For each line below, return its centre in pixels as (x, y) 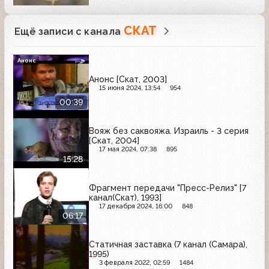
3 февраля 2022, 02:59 (134, 263)
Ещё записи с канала (69, 31)
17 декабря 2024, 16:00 (135, 206)
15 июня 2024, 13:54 (129, 88)
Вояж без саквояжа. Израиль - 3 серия (131, 131)
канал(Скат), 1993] (125, 197)
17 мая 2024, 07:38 (128, 150)
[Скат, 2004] (114, 141)
